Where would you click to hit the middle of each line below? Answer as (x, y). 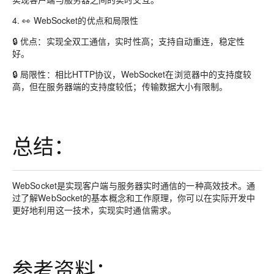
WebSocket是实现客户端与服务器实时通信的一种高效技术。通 (134, 185)
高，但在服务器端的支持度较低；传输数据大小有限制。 (120, 86)
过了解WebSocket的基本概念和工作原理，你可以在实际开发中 (134, 198)
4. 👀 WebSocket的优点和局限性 (76, 20)
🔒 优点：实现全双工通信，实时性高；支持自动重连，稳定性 (128, 41)
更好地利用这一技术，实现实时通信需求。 (94, 210)
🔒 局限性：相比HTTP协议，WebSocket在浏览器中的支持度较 (132, 74)
